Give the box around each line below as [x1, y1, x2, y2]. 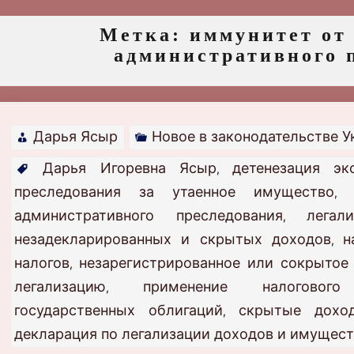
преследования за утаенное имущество [14, 183, 335, 201]
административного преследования [14, 207, 283, 224]
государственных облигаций [14, 302, 223, 319]
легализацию [14, 278, 106, 296]
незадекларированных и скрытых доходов [14, 231, 331, 248]
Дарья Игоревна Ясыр [43, 160, 217, 177]
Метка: [99, 24, 190, 46]
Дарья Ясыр [33, 128, 118, 145]
